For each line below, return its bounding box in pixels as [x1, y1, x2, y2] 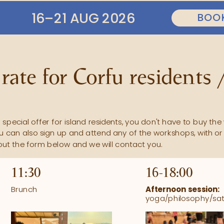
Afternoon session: [145, 184, 220, 195]
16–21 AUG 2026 [31, 8, 135, 27]
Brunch [11, 184, 37, 195]
